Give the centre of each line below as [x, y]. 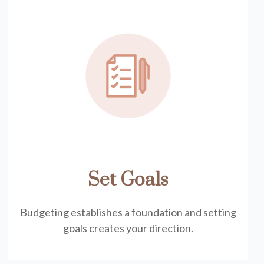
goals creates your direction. [128, 228]
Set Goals [128, 180]
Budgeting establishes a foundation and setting [128, 212]
